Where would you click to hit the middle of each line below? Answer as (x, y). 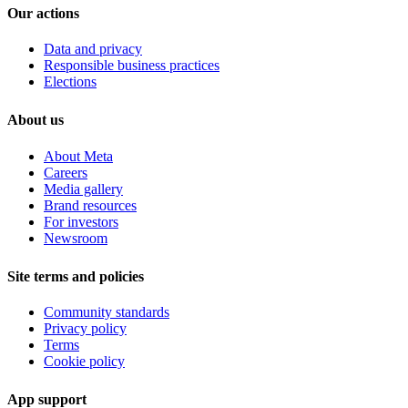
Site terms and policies (76, 276)
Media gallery (83, 189)
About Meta (78, 156)
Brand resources (90, 205)
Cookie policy (84, 361)
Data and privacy (93, 49)
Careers (66, 172)
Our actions (43, 14)
